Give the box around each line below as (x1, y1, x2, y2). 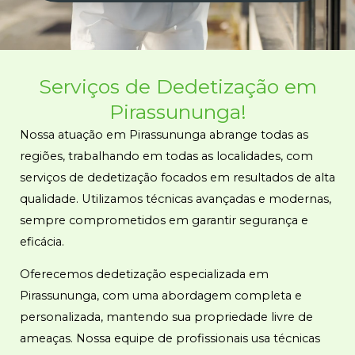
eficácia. (20, 234, 64, 249)
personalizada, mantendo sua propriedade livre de (20, 310, 313, 325)
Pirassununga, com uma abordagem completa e (20, 288, 302, 303)
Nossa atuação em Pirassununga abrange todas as (20, 127, 308, 142)
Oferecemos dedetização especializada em (20, 267, 269, 282)
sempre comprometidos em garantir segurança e (20, 212, 308, 227)
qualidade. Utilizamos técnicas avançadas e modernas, (20, 191, 331, 206)
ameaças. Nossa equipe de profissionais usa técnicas (20, 331, 320, 346)
